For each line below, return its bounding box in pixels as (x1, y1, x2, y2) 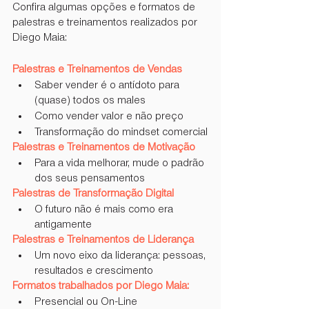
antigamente (34, 219, 92, 230)
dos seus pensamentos (34, 172, 145, 184)
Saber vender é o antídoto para (34, 79, 182, 91)
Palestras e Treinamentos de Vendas (12, 63, 182, 75)
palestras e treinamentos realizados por (12, 17, 200, 28)
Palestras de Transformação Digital (12, 188, 174, 199)
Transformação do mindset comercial (34, 126, 208, 138)
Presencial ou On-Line (34, 296, 137, 308)
